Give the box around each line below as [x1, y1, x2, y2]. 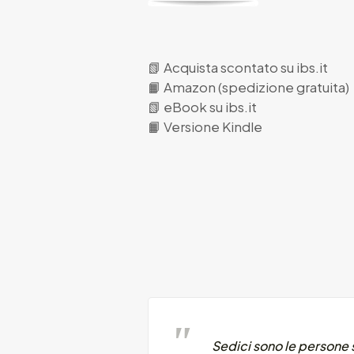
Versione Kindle [164, 118, 262, 136]
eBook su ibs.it [164, 98, 257, 116]
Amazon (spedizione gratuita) [164, 78, 349, 96]
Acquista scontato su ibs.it [164, 58, 328, 77]
